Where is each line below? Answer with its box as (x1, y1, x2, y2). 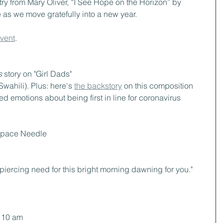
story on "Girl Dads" (4, 69, 72, 79)
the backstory (74, 81, 122, 91)
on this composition (122, 81, 193, 91)
